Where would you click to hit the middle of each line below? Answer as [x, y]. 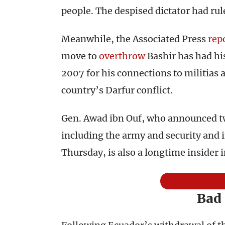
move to [80, 56]
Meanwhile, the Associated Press [135, 39]
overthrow [122, 56]
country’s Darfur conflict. [117, 90]
